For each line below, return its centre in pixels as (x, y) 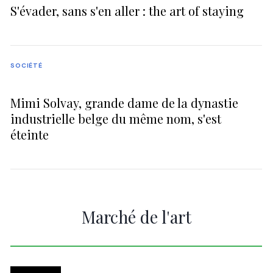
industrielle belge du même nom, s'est (116, 119)
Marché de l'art (136, 217)
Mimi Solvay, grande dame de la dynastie (125, 103)
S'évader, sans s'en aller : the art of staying (127, 11)
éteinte (30, 135)
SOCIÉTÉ (27, 66)
